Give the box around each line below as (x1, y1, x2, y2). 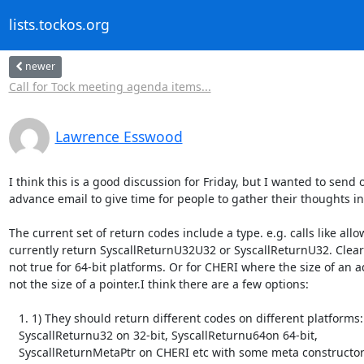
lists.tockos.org (8, 15, 110, 35)
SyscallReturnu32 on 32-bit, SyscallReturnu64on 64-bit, (8, 327, 19, 343)
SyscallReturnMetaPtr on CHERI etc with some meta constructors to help (8, 344, 19, 360)
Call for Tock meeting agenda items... (8, 78, 211, 94)
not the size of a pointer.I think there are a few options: (8, 275, 309, 292)
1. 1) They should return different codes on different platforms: (8, 310, 19, 326)
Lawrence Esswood (54, 126, 183, 146)
